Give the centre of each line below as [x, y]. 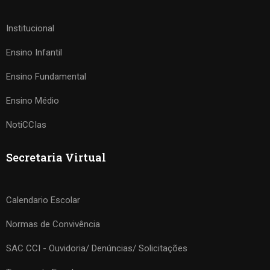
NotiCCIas [26, 125]
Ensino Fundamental [46, 77]
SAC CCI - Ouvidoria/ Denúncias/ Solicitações [97, 248]
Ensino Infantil [34, 52]
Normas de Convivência [53, 224]
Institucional [30, 28]
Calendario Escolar [43, 200]
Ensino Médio [33, 101]
